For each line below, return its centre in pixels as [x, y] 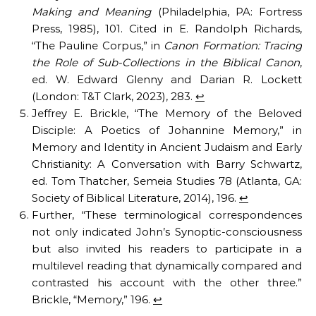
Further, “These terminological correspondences [167, 215]
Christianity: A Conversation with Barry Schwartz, [167, 164]
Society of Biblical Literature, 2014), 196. [135, 198]
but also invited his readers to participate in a [167, 249]
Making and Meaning [92, 12]
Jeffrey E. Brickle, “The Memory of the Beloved [167, 114]
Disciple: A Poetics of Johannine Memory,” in [167, 130]
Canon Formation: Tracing [233, 46]
